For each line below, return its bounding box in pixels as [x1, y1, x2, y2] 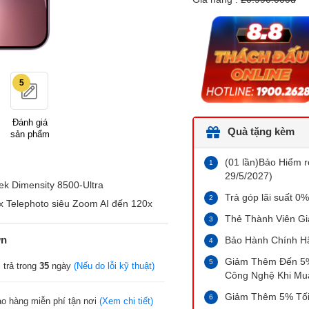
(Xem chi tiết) [99, 295, 153, 306]
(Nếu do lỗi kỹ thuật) [73, 260, 154, 271]
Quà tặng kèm [225, 126, 295, 138]
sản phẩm [10, 129, 50, 139]
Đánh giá [12, 117, 48, 128]
